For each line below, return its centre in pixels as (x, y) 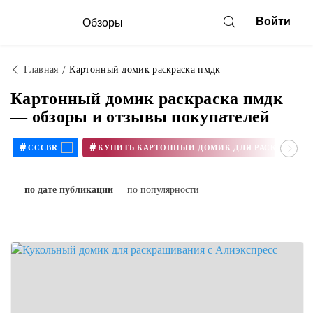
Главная (41, 70)
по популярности (163, 190)
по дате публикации (69, 190)
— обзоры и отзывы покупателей (140, 117)
